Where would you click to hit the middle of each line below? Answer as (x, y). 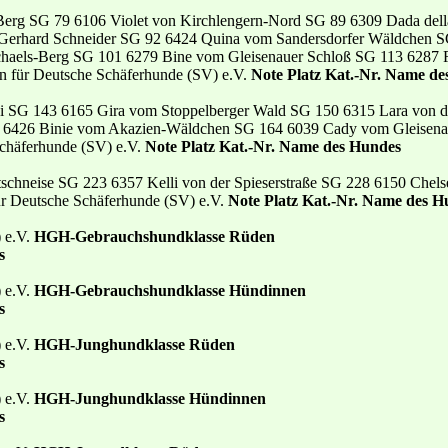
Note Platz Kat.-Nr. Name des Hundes (273, 146)
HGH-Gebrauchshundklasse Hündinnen (170, 290)
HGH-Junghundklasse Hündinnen (150, 398)
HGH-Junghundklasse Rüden (134, 344)
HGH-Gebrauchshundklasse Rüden (154, 236)
